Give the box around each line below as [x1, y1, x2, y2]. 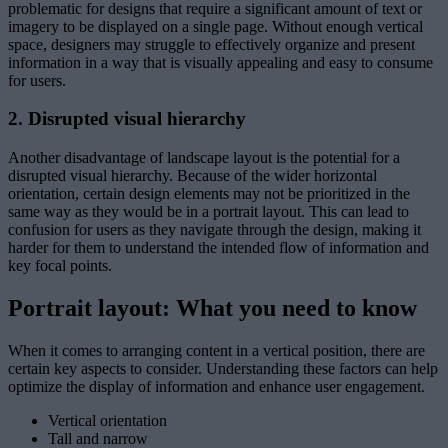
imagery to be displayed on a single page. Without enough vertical [8, 17, 423, 35]
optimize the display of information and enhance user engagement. [8, 377, 425, 395]
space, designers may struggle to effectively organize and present [8, 35, 415, 53]
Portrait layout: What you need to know [8, 295, 417, 322]
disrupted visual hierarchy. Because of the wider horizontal [8, 167, 377, 185]
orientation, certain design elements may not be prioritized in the [8, 185, 410, 203]
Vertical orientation [48, 411, 167, 429]
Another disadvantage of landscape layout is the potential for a [8, 149, 400, 167]
